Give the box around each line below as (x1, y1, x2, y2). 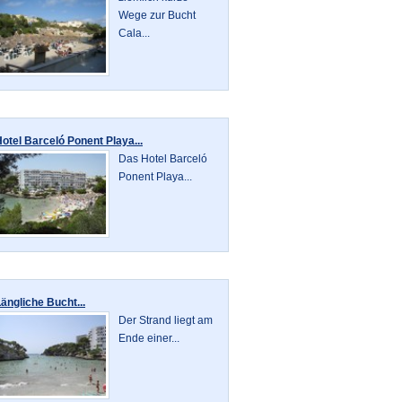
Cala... (118, 27, 151, 40)
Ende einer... (118, 332, 180, 345)
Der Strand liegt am (118, 314, 214, 328)
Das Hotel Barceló (118, 153, 208, 166)
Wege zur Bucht (118, 9, 197, 22)
